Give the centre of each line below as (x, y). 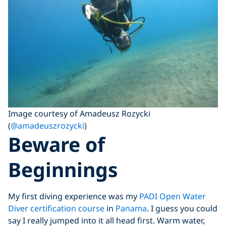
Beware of (56, 144)
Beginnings (66, 169)
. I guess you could (182, 208)
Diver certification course (56, 208)
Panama (131, 208)
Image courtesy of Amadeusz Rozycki (79, 113)
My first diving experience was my (74, 196)
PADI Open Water (173, 196)
